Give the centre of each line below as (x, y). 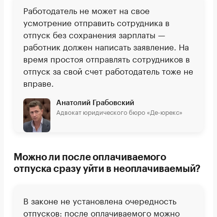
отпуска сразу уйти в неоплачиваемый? (107, 169)
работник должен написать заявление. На (106, 46)
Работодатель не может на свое (86, 10)
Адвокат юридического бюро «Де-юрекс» (119, 112)
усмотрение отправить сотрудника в (96, 22)
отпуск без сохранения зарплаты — (94, 34)
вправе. (39, 83)
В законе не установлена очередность (100, 200)
